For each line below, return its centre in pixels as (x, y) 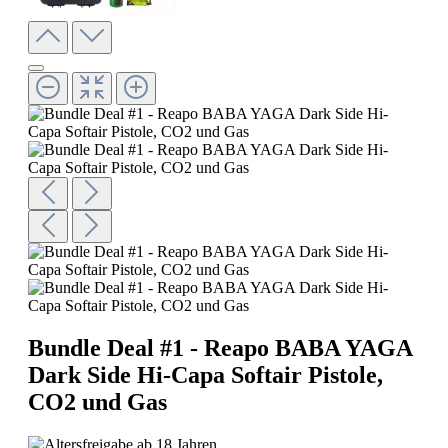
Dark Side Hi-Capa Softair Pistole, (205, 374)
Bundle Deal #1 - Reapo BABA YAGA (220, 347)
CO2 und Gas (97, 401)
